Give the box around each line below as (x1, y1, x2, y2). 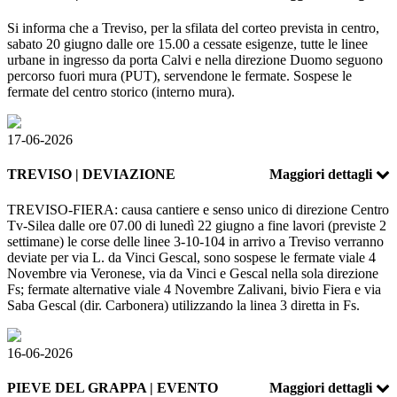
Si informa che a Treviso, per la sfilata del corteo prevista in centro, (7, 20, 379, 36)
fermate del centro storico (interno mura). (7, 84, 235, 100)
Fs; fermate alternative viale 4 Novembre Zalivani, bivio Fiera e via (7, 281, 381, 297)
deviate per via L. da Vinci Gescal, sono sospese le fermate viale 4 (7, 249, 376, 265)
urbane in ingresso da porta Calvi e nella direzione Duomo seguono (7, 52, 383, 68)
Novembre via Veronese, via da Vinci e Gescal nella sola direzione (7, 265, 378, 281)
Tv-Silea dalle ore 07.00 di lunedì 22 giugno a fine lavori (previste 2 (7, 217, 386, 233)
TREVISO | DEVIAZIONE (7, 167, 175, 183)
